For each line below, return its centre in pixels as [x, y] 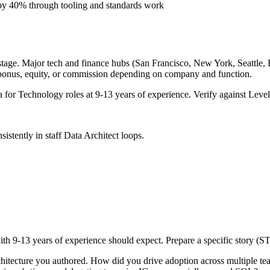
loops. [131, 136]
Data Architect [91, 136]
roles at [79, 95]
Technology [41, 95]
